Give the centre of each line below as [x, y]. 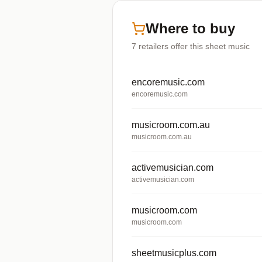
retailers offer [163, 46]
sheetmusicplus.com [174, 253]
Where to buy [190, 28]
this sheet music [219, 46]
